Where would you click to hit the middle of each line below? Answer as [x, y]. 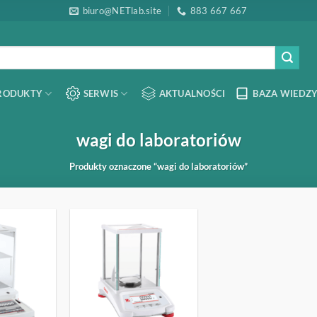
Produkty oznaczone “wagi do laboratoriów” [158, 166]
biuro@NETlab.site [122, 11]
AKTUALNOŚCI [192, 93]
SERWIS [101, 93]
